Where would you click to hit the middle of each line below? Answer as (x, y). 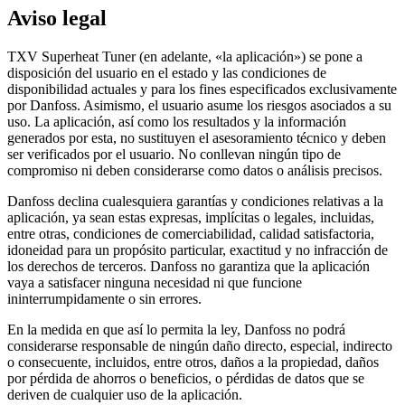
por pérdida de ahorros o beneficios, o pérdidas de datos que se (186, 378)
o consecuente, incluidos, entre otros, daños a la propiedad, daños (193, 362)
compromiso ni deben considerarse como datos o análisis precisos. (195, 170)
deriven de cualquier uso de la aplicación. (125, 394)
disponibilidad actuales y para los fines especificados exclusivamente (202, 89)
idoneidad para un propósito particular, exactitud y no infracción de (198, 250)
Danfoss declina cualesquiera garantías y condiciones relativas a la (195, 201)
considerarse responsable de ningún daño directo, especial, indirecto (200, 345)
